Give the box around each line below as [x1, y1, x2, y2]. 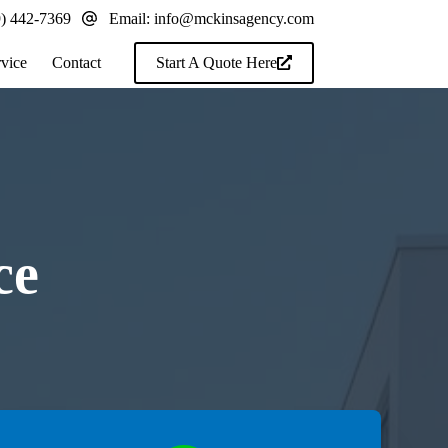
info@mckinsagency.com [153, 9, 314, 27]
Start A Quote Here [155, 53, 277, 71]
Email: [108, 9, 154, 27]
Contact [52, 53, 102, 71]
